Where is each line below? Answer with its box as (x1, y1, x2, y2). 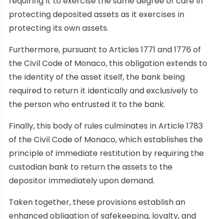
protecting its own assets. (9, 22, 109, 34)
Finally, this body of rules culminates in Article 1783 (9, 120, 203, 131)
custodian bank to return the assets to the (9, 161, 173, 173)
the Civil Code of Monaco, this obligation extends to (9, 57, 207, 69)
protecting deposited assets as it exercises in (9, 8, 184, 20)
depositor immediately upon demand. (9, 175, 154, 186)
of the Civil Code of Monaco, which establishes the (9, 133, 203, 145)
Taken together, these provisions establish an (9, 196, 185, 208)
